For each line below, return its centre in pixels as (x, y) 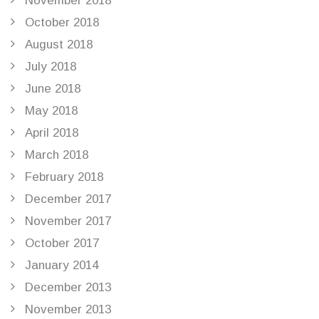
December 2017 (68, 199)
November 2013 (68, 310)
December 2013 (68, 288)
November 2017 (68, 221)
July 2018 (51, 67)
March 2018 (57, 155)
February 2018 (64, 177)
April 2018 (52, 133)
